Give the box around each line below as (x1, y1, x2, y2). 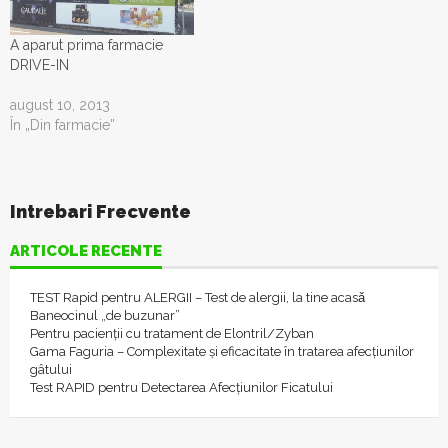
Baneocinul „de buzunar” (30, 308, 180, 324)
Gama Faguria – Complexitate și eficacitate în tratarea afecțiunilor (30, 344, 414, 360)
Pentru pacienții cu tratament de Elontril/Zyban (30, 326, 314, 342)
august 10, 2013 (10, 97, 110, 114)
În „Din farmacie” (10, 117, 115, 134)
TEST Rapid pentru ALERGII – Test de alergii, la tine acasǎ (30, 290, 365, 306)
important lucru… (10, 14, 116, 30)
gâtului (30, 362, 72, 378)
